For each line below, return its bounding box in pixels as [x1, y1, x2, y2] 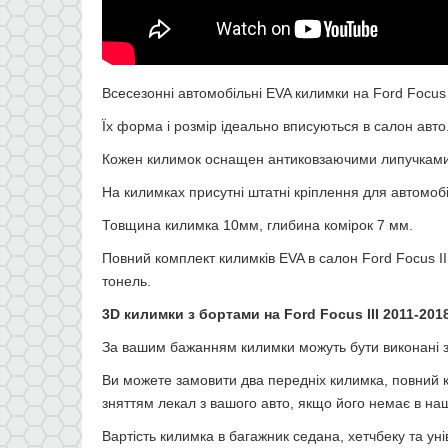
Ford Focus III [284, 305, 383, 322]
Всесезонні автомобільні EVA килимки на [102, 84, 373, 101]
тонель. [102, 272, 151, 289]
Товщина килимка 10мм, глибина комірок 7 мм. [102, 216, 413, 233]
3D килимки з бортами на [102, 305, 284, 322]
